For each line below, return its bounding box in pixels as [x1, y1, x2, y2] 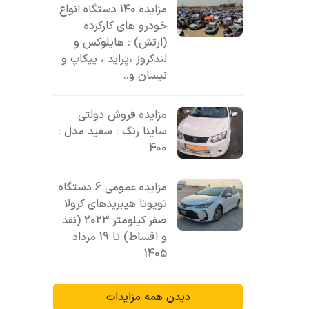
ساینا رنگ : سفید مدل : [58, 123, 168, 140]
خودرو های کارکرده [84, 18, 168, 34]
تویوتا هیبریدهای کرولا [64, 196, 168, 212]
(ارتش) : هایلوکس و [74, 34, 168, 51]
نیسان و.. [123, 68, 168, 84]
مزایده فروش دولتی [78, 107, 168, 123]
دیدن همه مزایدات [106, 289, 190, 306]
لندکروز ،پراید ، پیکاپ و [61, 51, 168, 68]
